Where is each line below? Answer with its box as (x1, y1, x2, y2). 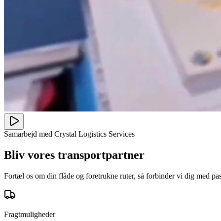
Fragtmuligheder (4, 210, 55, 219)
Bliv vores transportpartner (4, 148, 145, 161)
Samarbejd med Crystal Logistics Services (4, 129, 135, 138)
